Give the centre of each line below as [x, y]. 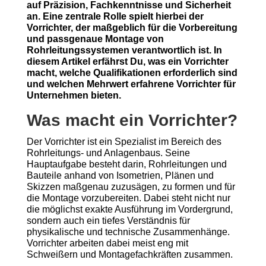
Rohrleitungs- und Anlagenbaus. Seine [108, 153]
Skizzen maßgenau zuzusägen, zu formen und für [131, 187]
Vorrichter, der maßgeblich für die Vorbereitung [132, 28]
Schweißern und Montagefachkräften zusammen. [129, 254]
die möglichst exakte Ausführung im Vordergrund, [129, 209]
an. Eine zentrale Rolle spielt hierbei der [115, 16]
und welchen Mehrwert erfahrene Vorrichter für [131, 84]
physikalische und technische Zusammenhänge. [128, 232]
